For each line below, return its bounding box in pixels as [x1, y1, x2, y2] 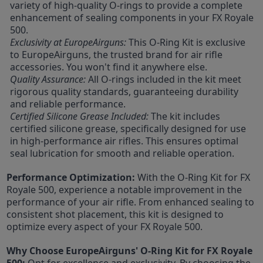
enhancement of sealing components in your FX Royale [10, 11, 254, 24]
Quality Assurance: [10, 72, 86, 86]
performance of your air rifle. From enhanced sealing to [6, 195, 255, 208]
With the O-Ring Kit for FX [135, 170, 251, 184]
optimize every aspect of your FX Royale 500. [6, 220, 203, 233]
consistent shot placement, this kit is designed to [6, 207, 224, 221]
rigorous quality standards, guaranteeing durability [10, 85, 239, 98]
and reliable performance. [10, 97, 126, 110]
